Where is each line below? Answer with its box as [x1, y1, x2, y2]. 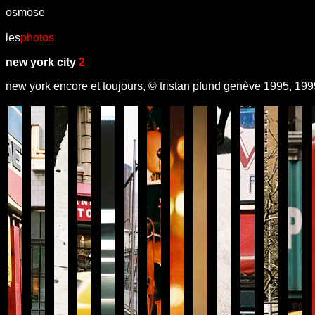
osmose [6, 6, 45, 18]
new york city [6, 56, 79, 68]
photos [20, 32, 54, 44]
